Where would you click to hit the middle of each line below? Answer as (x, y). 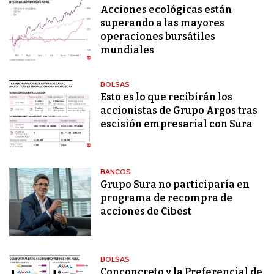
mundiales (128, 50)
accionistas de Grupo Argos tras (179, 111)
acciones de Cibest (146, 212)
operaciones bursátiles (158, 37)
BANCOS (116, 172)
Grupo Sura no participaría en (175, 185)
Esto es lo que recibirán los (167, 97)
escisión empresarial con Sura (177, 124)
